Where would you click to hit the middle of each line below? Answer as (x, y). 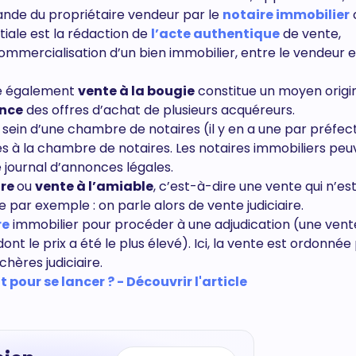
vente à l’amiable (94, 186)
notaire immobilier (286, 15)
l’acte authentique (215, 34)
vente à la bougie (136, 91)
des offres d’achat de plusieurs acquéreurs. (159, 110)
